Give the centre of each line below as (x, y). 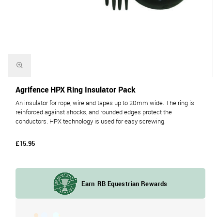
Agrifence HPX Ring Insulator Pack (76, 89)
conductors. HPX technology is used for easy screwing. (92, 121)
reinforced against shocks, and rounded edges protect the (94, 112)
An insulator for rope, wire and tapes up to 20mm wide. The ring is (105, 103)
